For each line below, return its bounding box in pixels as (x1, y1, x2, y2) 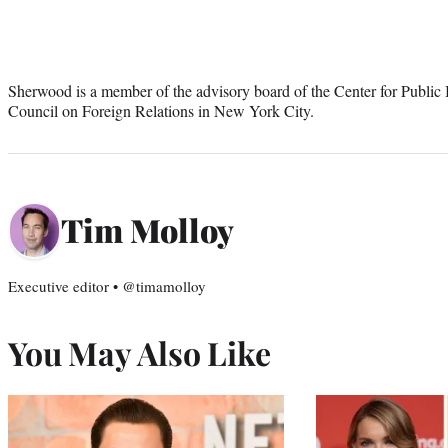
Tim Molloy (61, 208, 234, 252)
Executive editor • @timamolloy (8, 275, 206, 296)
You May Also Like (8, 330, 271, 374)
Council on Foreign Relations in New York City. (8, 99, 314, 121)
